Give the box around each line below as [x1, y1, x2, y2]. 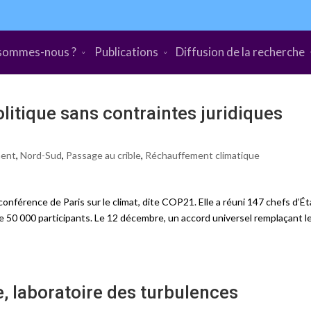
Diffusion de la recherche [176, 44, 305, 59]
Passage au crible [66, 149, 141, 161]
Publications [94, 44, 158, 59]
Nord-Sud [20, 149, 62, 161]
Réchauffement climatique [145, 149, 260, 161]
